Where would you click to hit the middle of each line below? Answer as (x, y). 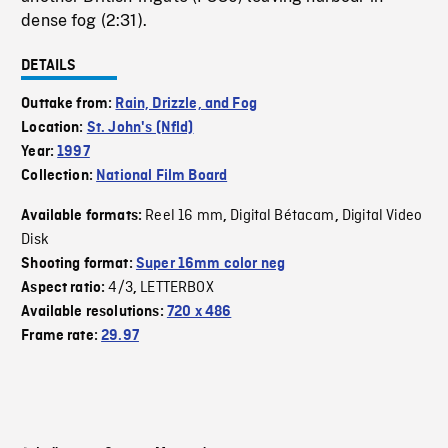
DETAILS (49, 66)
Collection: (59, 176)
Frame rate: (61, 336)
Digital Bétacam (282, 216)
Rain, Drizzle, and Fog (186, 104)
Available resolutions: (94, 312)
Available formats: (83, 216)
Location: (54, 128)
